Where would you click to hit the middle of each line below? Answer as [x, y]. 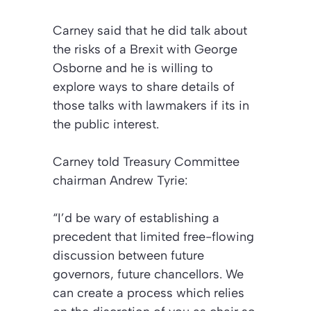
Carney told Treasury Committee [146, 161]
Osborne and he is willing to [133, 68]
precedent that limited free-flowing [153, 236]
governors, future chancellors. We [148, 274]
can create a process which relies [149, 293]
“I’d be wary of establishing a [136, 218]
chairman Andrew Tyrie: [120, 180]
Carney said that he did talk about [150, 30]
